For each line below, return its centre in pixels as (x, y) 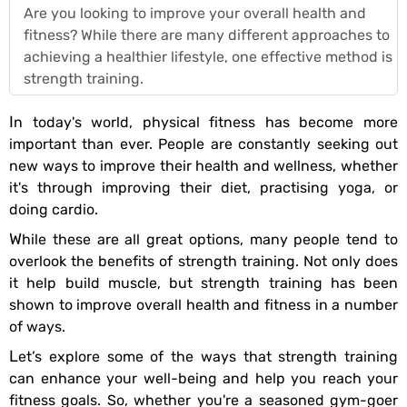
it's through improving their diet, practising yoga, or (203, 187)
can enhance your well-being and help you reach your (203, 378)
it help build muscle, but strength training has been (203, 283)
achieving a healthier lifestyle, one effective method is (208, 56)
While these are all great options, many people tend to (15, 238)
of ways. (37, 326)
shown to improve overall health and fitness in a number (203, 304)
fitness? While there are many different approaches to (207, 35)
